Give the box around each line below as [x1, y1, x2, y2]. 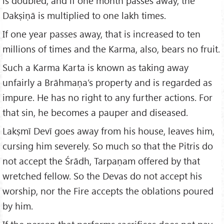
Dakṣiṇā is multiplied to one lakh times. [2, 9, 166, 22]
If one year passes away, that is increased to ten [2, 27, 200, 40]
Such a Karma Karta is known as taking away [2, 61, 188, 74]
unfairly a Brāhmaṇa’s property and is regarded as [2, 76, 212, 89]
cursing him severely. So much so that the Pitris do [2, 139, 213, 152]
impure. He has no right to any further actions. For [2, 91, 212, 104]
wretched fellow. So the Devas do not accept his [2, 169, 202, 182]
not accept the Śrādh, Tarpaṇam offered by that [2, 154, 200, 167]
